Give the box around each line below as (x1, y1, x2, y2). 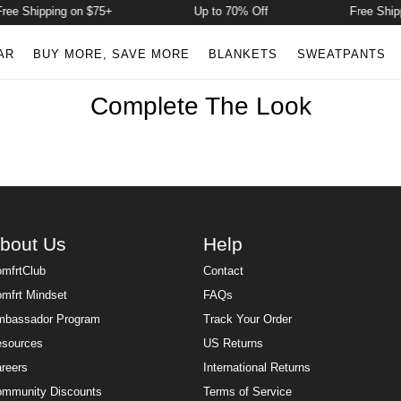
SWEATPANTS (296, 47, 386, 61)
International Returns (203, 362, 311, 375)
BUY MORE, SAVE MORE (32, 47, 190, 61)
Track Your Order (203, 313, 293, 327)
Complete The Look (90, 92, 311, 121)
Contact (203, 265, 244, 278)
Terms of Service (203, 386, 293, 399)
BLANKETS (209, 47, 278, 61)
